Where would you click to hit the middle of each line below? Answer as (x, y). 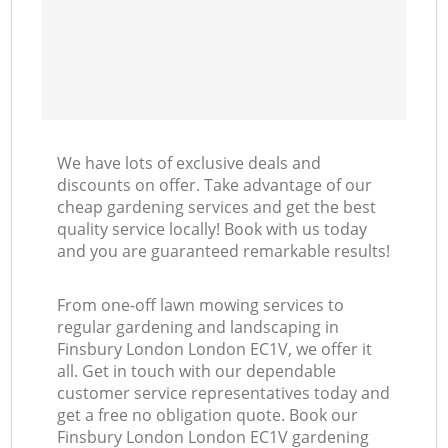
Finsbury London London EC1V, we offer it (215, 349)
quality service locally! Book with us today (212, 229)
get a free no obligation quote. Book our (208, 415)
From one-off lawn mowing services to (201, 305)
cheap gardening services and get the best (217, 207)
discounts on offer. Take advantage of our (215, 185)
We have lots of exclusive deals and (189, 163)
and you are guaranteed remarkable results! (224, 251)
